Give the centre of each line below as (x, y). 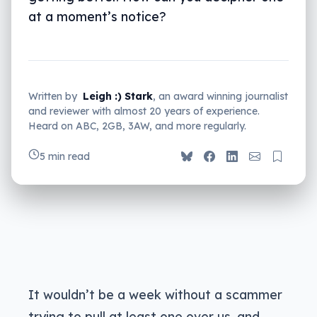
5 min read (65, 157)
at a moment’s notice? (97, 17)
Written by (53, 97)
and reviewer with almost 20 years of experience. (144, 111)
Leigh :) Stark (118, 97)
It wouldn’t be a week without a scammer (155, 295)
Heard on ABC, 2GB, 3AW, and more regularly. (137, 126)
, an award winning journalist (220, 97)
